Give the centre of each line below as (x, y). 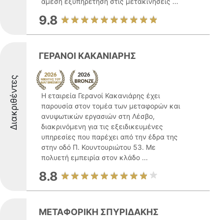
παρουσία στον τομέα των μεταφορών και (111, 106)
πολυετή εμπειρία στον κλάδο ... (95, 157)
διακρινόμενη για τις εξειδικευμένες (102, 126)
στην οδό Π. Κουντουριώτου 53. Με (98, 147)
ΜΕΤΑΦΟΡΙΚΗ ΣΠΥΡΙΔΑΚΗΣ (99, 212)
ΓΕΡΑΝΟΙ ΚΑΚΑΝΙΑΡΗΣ (87, 56)
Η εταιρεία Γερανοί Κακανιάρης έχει (101, 96)
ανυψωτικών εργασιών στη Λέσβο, (98, 116)
